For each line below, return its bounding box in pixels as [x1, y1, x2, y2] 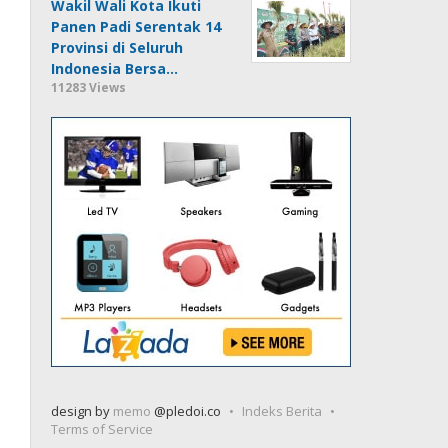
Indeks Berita [242, 401, 323, 420]
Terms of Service [51, 419, 154, 438]
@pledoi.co [151, 401, 222, 420]
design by [51, 401, 114, 420]
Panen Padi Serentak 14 [51, 16, 222, 36]
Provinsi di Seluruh [51, 37, 184, 57]
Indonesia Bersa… [51, 58, 179, 78]
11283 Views [51, 78, 127, 96]
